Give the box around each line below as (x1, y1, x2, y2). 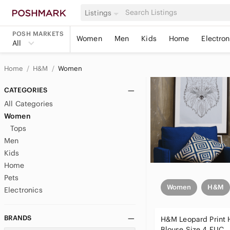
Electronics (4, 185, 43, 195)
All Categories (4, 99, 53, 108)
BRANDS (4, 214, 31, 222)
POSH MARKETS (12, 30, 64, 37)
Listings (85, 8, 112, 17)
